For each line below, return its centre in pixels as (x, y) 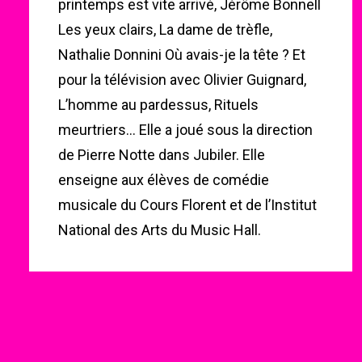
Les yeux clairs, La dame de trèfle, (165, 29)
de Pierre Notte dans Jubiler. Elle (162, 155)
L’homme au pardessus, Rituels (158, 105)
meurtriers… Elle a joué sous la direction (185, 130)
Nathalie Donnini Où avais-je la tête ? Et (182, 55)
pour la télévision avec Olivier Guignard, (182, 80)
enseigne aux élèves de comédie (164, 180)
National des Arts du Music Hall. (160, 230)
